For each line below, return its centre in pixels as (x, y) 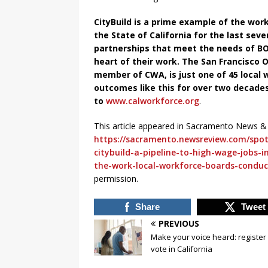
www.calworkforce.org (153, 101)
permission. (116, 179)
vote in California (182, 249)
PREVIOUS (179, 224)
